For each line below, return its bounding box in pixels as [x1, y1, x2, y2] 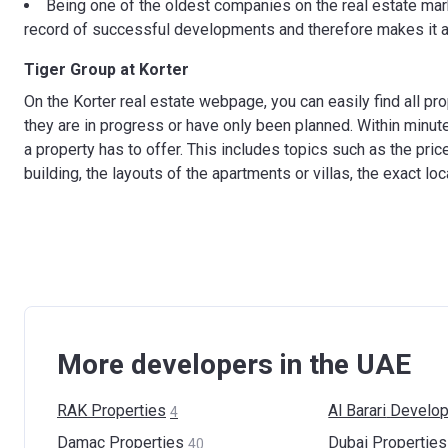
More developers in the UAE [57, 348, 411, 381]
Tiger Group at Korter [24, 60, 193, 79]
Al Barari [328, 401, 387, 420]
